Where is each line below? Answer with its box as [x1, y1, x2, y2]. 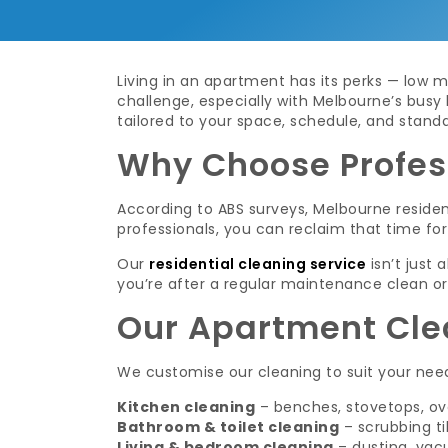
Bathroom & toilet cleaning [117, 417, 339, 437]
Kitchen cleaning [117, 397, 255, 417]
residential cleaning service [149, 254, 366, 274]
